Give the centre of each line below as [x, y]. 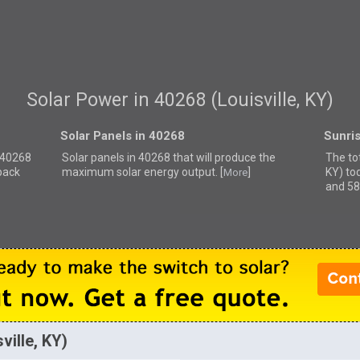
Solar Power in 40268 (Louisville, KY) [180, 100]
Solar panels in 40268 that [129, 157]
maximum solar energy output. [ [142, 172]
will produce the [235, 157]
